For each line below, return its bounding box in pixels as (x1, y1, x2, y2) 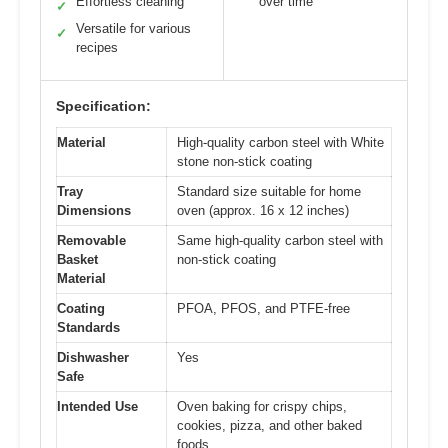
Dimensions (57, 202, 131, 218)
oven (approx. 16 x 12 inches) (177, 202, 349, 218)
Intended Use (57, 398, 138, 414)
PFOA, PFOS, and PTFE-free (177, 300, 350, 316)
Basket (57, 251, 98, 267)
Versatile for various (76, 20, 191, 36)
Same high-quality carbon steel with (177, 232, 383, 248)
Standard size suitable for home (177, 183, 361, 199)
